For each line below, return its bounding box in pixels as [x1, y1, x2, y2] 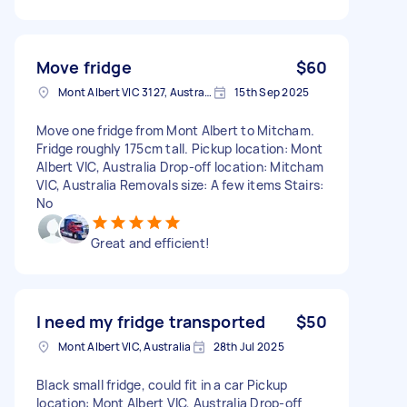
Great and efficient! [91, 233, 210, 252]
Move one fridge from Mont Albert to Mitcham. [36, 121, 314, 139]
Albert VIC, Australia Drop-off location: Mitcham [36, 157, 323, 175]
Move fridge [36, 55, 132, 78]
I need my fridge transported [36, 310, 266, 333]
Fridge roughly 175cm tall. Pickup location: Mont [36, 139, 323, 157]
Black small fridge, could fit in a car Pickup [36, 375, 288, 393]
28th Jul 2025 [213, 338, 284, 354]
